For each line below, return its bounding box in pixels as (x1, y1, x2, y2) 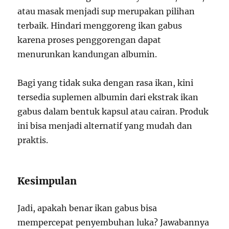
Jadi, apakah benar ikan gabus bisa (17, 202, 157, 213)
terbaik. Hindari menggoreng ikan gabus (17, 20, 182, 31)
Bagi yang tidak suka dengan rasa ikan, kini (17, 77, 194, 88)
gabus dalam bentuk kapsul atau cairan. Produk (17, 106, 209, 117)
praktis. (17, 134, 49, 145)
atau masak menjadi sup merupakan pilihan (17, 6, 195, 16)
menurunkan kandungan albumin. (17, 49, 157, 59)
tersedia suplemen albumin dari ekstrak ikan (17, 91, 199, 102)
